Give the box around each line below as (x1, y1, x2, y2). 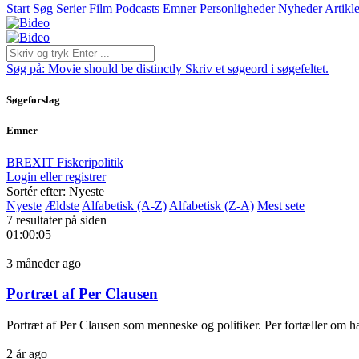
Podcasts (115, 2, 159, 15)
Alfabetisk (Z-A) (169, 198, 254, 212)
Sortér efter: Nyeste (6, 184, 104, 198)
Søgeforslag (6, 94, 60, 107)
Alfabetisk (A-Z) (82, 198, 167, 212)
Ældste (45, 198, 79, 212)
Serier (56, 2, 86, 15)
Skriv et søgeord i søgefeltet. (185, 62, 329, 75)
